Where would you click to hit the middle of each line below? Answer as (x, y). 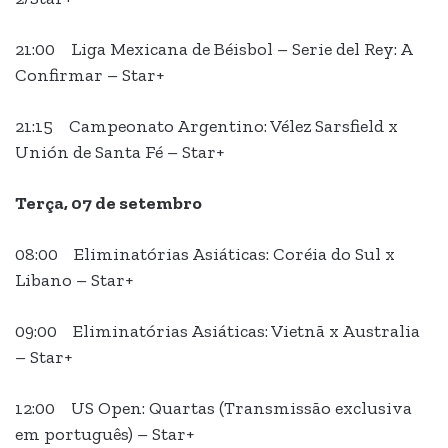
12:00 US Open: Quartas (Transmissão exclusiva (213, 408)
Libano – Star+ (74, 280)
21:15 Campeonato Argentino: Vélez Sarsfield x (206, 126)
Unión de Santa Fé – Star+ (119, 152)
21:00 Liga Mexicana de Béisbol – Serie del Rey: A (213, 49)
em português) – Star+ (104, 434)
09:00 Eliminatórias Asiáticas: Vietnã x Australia (217, 331)
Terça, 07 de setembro (108, 203)
